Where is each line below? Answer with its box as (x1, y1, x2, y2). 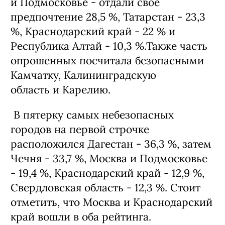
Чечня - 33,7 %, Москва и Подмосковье (11, 152, 207, 165)
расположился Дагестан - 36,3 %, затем (11, 137, 211, 151)
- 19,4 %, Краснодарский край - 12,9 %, (11, 166, 204, 180)
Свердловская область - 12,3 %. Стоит (11, 181, 200, 194)
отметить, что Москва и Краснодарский (11, 195, 212, 209)
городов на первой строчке (11, 123, 149, 136)
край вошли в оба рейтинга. (11, 210, 151, 223)
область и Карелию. (11, 83, 110, 96)
